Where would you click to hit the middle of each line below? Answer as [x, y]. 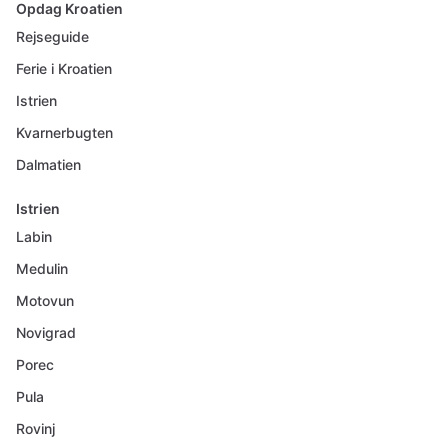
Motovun [45, 300]
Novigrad [46, 332]
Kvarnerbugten [64, 132]
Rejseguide [52, 36]
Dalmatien [48, 164]
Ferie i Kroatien [64, 68]
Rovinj [35, 428]
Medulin [42, 268]
